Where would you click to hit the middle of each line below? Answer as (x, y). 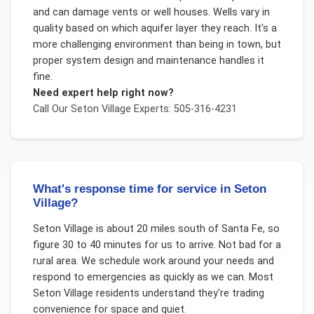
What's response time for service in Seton (149, 189)
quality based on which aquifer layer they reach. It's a (155, 28)
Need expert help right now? (103, 93)
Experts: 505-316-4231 (184, 109)
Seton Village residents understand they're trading (148, 294)
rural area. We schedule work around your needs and (153, 261)
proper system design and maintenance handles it (148, 60)
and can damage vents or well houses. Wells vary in (151, 12)
